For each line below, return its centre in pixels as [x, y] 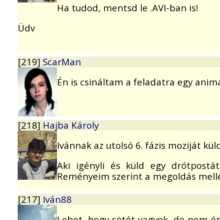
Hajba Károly [71, 125]
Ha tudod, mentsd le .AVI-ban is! [127, 8]
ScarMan [62, 62]
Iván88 [57, 199]
